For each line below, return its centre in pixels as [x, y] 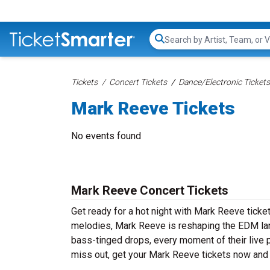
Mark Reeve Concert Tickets [150, 190]
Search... [181, 45]
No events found [106, 136]
